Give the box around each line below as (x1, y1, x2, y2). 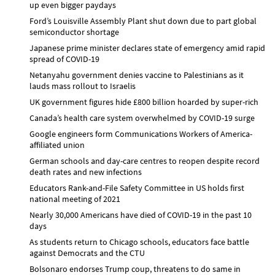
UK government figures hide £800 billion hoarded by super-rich (29, 96, 258, 107)
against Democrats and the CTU (29, 247, 145, 258)
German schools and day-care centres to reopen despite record (29, 155, 260, 166)
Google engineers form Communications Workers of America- (29, 128, 252, 139)
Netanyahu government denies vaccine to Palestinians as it (29, 69, 244, 80)
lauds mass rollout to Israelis (29, 80, 136, 91)
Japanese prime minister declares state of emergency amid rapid (29, 42, 265, 53)
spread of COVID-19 (29, 53, 99, 64)
